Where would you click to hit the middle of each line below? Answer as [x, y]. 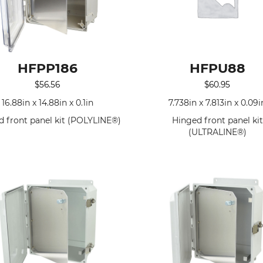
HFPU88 [217, 68]
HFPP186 [47, 68]
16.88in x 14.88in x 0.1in [47, 102]
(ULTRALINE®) [217, 132]
